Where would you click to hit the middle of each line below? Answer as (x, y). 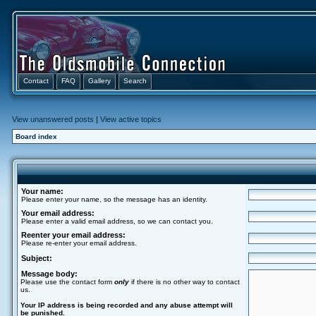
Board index (36, 136)
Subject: (37, 258)
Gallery (99, 81)
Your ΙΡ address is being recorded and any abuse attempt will (127, 305)
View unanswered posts (53, 119)
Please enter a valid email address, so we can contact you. (117, 221)
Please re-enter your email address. (79, 243)
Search (135, 81)
